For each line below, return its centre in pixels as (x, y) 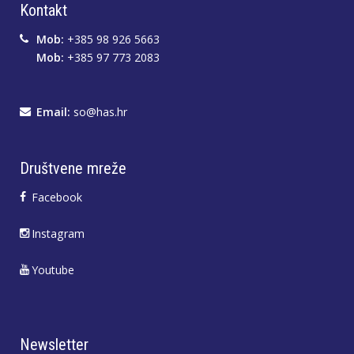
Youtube (53, 270)
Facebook (57, 197)
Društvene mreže (73, 168)
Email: (53, 112)
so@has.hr (100, 112)
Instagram (58, 233)
